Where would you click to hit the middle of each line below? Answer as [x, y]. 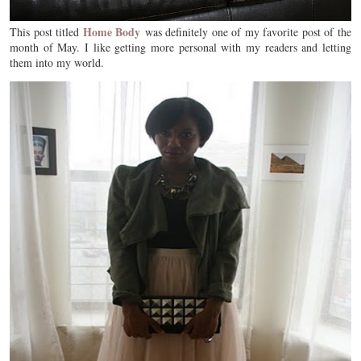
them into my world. [57, 62]
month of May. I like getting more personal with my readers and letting [180, 47]
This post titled [46, 31]
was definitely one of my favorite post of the [246, 31]
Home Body [112, 31]
